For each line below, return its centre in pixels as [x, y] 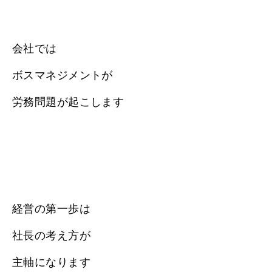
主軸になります [51, 262]
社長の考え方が [51, 235]
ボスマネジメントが [63, 75]
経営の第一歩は [51, 209]
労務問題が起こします [68, 102]
